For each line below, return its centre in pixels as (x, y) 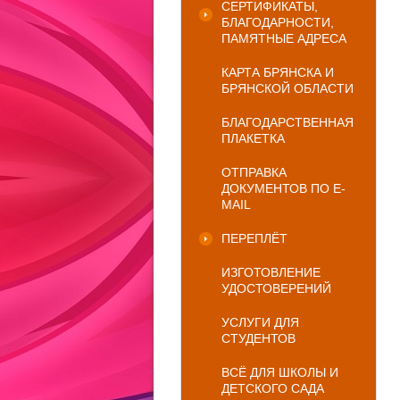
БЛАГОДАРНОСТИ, (278, 22)
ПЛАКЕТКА (253, 138)
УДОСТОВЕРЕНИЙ (276, 288)
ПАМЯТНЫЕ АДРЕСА (284, 38)
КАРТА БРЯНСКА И (278, 72)
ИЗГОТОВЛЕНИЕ (271, 272)
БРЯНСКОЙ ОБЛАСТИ (287, 88)
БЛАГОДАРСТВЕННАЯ (287, 122)
